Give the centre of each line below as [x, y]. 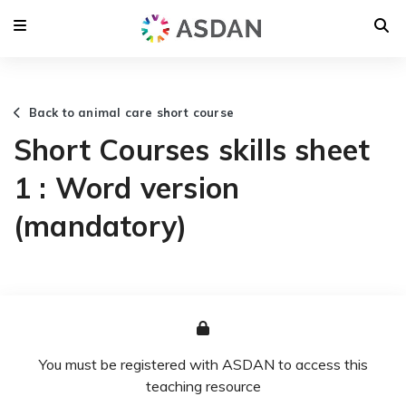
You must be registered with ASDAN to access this [203, 364]
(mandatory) [101, 225]
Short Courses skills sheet [192, 149]
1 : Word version [127, 187]
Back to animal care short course [128, 112]
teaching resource [203, 386]
